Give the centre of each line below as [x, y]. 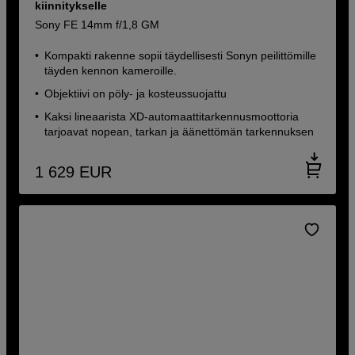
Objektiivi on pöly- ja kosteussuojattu [136, 94]
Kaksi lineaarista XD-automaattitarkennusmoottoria [172, 117]
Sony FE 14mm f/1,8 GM [97, 25]
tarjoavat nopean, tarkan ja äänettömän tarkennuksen [179, 132]
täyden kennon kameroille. [111, 71]
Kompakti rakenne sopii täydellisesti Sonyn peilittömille [181, 56]
